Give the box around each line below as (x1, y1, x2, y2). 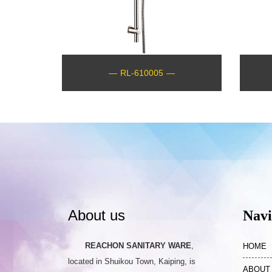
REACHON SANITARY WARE (85, 240, 191, 250)
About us (68, 206, 125, 223)
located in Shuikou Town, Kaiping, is (68, 256, 195, 266)
